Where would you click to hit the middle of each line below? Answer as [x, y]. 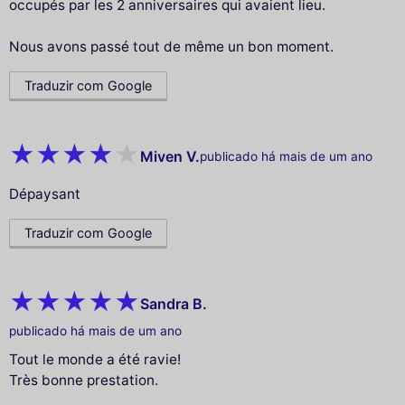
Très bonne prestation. [84, 381]
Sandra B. [174, 303]
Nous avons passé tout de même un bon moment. [171, 47]
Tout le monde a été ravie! [95, 360]
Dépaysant [45, 194]
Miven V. [170, 156]
